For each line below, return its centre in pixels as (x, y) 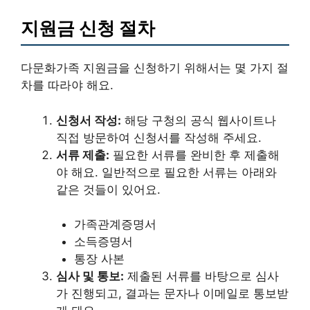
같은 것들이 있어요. (108, 189)
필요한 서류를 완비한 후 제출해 (194, 155)
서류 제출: (83, 155)
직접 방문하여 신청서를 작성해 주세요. (159, 137)
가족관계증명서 (115, 224)
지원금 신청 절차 (88, 28)
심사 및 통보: (90, 276)
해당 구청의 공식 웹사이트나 (199, 120)
